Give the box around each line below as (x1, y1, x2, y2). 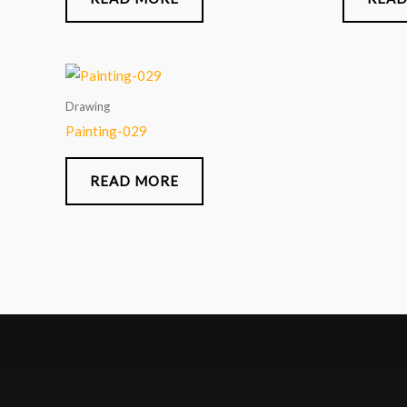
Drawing (65, 98, 110, 114)
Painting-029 (65, 123, 147, 140)
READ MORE (90, 173, 179, 190)
